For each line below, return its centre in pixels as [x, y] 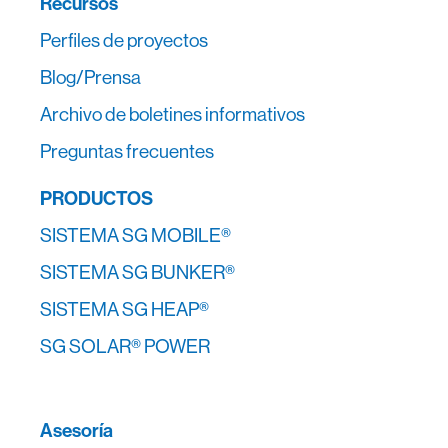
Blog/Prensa [90, 76]
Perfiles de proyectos [124, 39]
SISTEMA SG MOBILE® [135, 234]
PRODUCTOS [96, 197]
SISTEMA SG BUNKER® [137, 271]
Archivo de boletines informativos [172, 113]
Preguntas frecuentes [127, 150]
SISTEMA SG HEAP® [124, 308]
